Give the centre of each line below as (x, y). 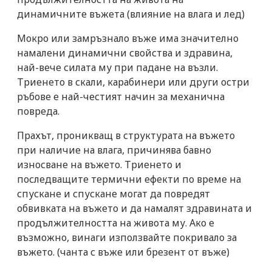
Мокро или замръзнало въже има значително (128, 38)
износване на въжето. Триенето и (99, 164)
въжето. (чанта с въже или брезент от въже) (123, 252)
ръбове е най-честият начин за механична (121, 96)
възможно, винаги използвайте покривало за (127, 237)
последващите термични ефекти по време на (129, 179)
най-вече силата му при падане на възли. (117, 67)
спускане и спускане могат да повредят (114, 193)
